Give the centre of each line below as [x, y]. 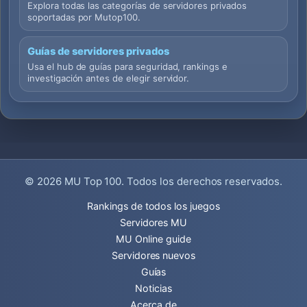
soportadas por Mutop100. [84, 17]
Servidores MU [153, 223]
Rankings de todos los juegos [153, 206]
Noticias [153, 288]
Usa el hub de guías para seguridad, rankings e [127, 67]
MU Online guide [153, 239]
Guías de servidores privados [98, 52]
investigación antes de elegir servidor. [109, 78]
